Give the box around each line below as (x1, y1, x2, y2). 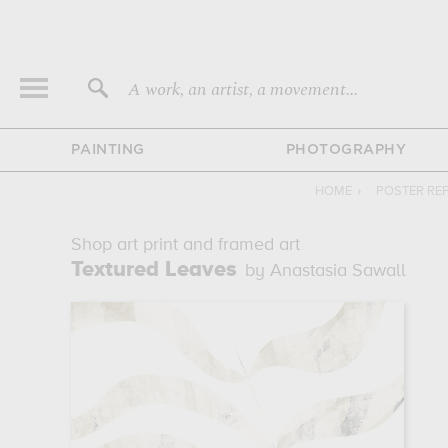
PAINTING (70, 144, 145, 156)
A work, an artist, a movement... (128, 76, 358, 103)
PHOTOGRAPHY (285, 144, 407, 156)
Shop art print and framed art (70, 236, 300, 254)
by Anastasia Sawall (244, 262, 406, 280)
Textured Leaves (70, 259, 237, 281)
